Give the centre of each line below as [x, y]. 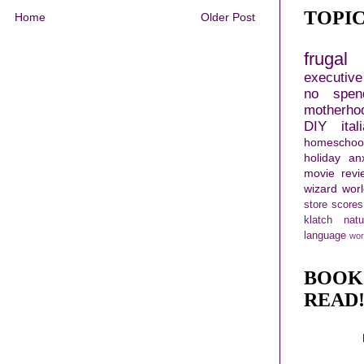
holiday [322, 158]
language [325, 236]
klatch [318, 221]
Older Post [228, 17]
